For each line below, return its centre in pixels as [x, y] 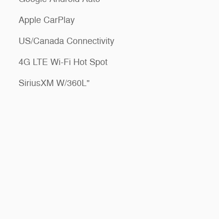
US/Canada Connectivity [66, 41]
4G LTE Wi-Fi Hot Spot [63, 62]
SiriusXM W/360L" [54, 83]
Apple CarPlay [47, 20]
